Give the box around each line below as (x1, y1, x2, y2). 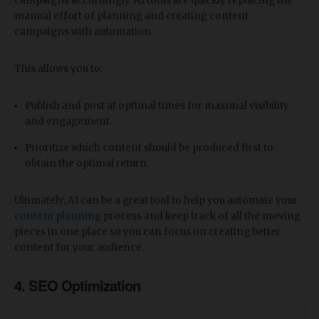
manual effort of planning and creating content (14, 9, 249, 22)
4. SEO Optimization (14, 274, 140, 296)
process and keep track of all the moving (101, 209, 300, 222)
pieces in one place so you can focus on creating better (14, 225, 281, 238)
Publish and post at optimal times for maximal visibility (25, 99, 289, 112)
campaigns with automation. (14, 25, 153, 38)
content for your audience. (14, 241, 144, 253)
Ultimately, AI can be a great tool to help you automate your (14, 194, 298, 206)
